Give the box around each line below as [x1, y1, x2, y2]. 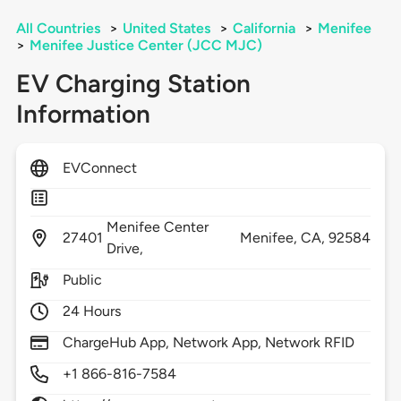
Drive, [106, 240, 148, 258]
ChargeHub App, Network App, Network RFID [62, 334, 355, 352]
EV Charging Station [15, 68, 251, 99]
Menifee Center [106, 218, 209, 236]
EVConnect [62, 159, 138, 177]
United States [122, 20, 210, 38]
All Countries [15, 20, 100, 38]
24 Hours [62, 303, 122, 320]
